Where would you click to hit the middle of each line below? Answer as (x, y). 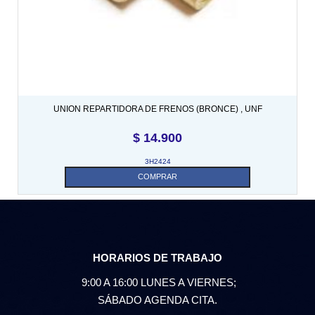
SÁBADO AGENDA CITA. (157, 300)
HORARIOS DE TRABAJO (157, 257)
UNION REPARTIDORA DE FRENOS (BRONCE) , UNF (157, 109)
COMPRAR (157, 176)
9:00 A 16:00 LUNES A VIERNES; (157, 282)
